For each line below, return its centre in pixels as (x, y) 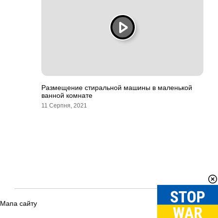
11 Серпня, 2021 (64, 106)
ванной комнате (67, 95)
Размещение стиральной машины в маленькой (117, 88)
